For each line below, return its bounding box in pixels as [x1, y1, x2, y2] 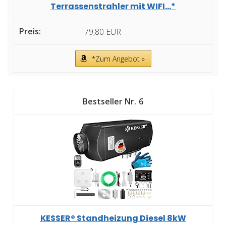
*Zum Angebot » [91, 54, 145, 64]
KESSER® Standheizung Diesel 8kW [40, 212, 186, 224]
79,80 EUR [84, 26, 121, 38]
